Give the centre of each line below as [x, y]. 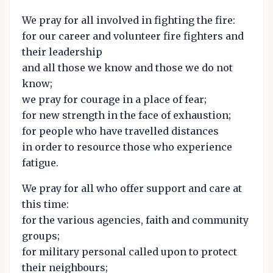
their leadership [62, 52]
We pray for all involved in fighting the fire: [129, 20]
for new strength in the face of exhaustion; [126, 115]
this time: [45, 204]
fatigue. [40, 163]
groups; [41, 236]
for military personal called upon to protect [129, 252]
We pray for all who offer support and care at [132, 189]
